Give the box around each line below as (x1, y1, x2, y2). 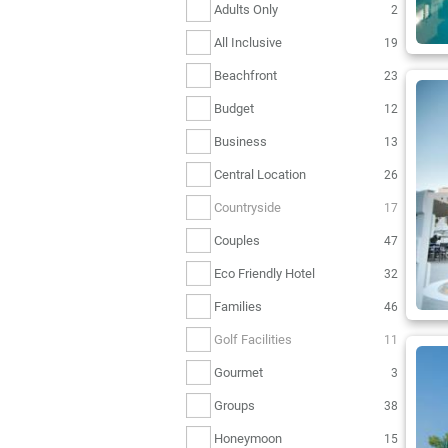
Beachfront (214, 67, 277, 83)
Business (214, 133, 267, 149)
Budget (214, 100, 254, 116)
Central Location (214, 166, 306, 182)
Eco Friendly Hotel (214, 265, 315, 281)
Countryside (214, 199, 281, 215)
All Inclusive (214, 34, 282, 50)
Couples (214, 232, 260, 248)
